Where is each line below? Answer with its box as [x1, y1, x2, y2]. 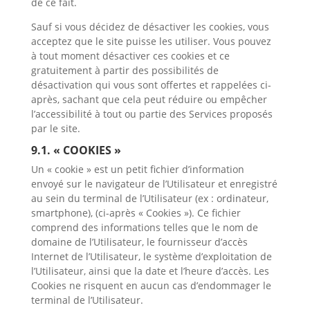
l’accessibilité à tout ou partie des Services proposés [30, 107, 273, 120]
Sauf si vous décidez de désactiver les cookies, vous [30, 20, 269, 33]
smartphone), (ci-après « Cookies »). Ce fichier [30, 206, 241, 219]
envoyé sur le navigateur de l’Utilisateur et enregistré [30, 177, 277, 190]
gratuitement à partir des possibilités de [30, 64, 219, 77]
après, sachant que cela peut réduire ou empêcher [30, 93, 267, 106]
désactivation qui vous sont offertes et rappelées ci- [30, 78, 271, 91]
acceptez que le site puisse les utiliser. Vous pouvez [30, 35, 271, 48]
